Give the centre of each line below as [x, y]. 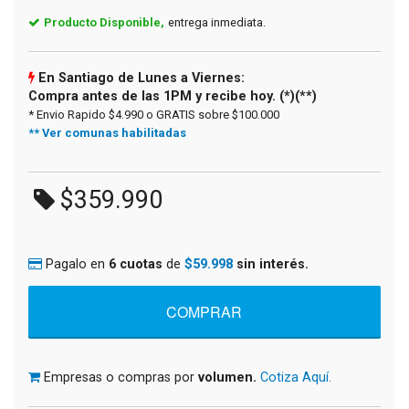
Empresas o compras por [121, 377]
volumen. [227, 377]
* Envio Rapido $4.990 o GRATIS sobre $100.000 [154, 114]
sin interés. [273, 264]
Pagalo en [77, 264]
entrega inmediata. [217, 22]
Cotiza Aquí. [296, 377]
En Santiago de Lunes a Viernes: [140, 78]
